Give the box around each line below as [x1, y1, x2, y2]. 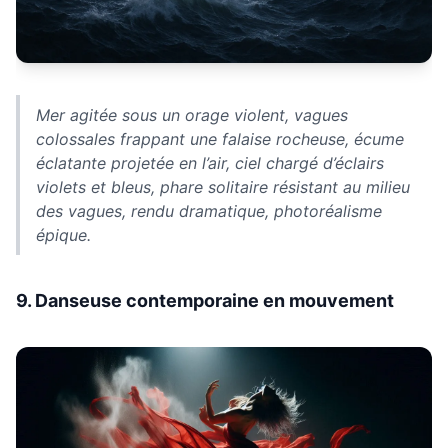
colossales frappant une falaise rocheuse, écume [36, 129, 404, 150]
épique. [36, 225, 91, 246]
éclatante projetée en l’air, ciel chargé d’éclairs [36, 153, 384, 174]
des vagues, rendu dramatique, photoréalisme [36, 201, 382, 222]
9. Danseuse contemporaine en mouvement [16, 290, 394, 312]
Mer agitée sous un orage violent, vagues [36, 105, 348, 126]
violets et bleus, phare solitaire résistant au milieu [36, 177, 410, 198]
